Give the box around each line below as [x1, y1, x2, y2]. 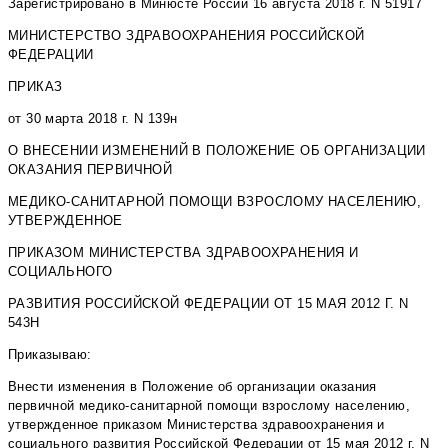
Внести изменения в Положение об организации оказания [8, 379, 377, 395]
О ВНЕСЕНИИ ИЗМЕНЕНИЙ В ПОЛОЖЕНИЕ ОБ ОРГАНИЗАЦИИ [8, 143, 426, 159]
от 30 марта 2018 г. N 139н [8, 111, 178, 127]
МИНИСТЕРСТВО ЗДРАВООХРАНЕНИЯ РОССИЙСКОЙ [8, 28, 365, 44]
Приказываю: [8, 347, 92, 363]
